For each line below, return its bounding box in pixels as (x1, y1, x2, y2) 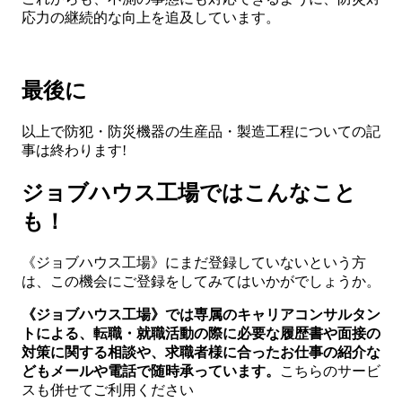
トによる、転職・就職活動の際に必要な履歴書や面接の (22, 325, 380, 341)
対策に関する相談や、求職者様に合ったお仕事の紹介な (22, 344, 380, 360)
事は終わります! (22, 143, 127, 159)
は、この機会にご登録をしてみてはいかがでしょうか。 (22, 273, 380, 289)
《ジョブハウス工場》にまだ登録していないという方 (22, 254, 366, 270)
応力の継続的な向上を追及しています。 (22, 10, 280, 26)
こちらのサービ (280, 363, 380, 379)
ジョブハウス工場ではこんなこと (22, 180, 356, 205)
